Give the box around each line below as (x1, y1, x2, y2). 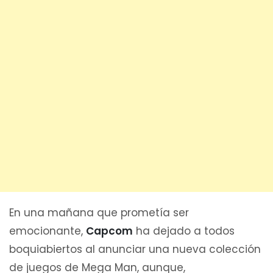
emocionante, (9, 223, 86, 238)
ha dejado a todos (133, 223, 235, 238)
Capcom (86, 223, 133, 238)
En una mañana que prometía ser (9, 205, 189, 220)
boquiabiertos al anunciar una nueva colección (9, 241, 261, 257)
